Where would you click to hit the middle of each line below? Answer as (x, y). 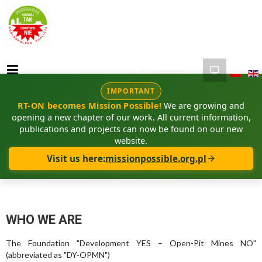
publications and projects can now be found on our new (131, 129)
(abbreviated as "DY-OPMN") (58, 255)
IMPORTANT (131, 91)
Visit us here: (76, 158)
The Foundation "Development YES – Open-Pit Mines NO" (131, 243)
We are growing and (203, 106)
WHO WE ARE (44, 220)
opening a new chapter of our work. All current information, (131, 117)
